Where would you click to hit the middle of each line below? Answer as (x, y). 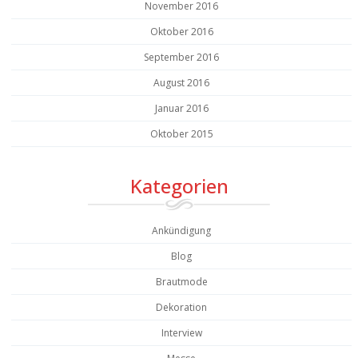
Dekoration (181, 307)
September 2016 (181, 57)
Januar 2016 (181, 108)
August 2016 (181, 82)
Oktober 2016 (181, 31)
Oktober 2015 (181, 133)
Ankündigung (181, 230)
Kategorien (179, 185)
